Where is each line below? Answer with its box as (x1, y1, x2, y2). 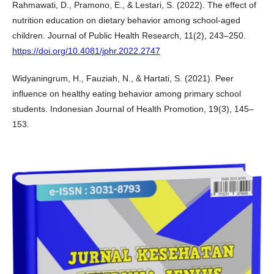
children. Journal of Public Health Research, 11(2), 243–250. (12, 30, 246, 40)
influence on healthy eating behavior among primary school (12, 88, 241, 98)
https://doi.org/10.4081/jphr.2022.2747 (12, 45, 160, 56)
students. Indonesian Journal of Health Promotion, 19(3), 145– (12, 103, 254, 114)
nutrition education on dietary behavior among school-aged (12, 15, 240, 25)
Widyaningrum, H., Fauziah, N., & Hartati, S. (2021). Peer (12, 73, 234, 83)
